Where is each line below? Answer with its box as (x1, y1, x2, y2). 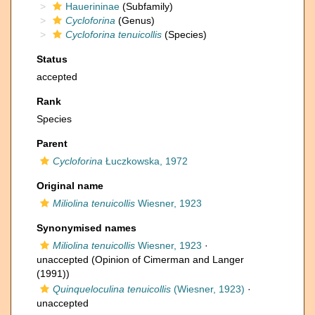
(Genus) (115, 15, 155, 26)
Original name (37, 180, 103, 191)
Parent (37, 138, 67, 149)
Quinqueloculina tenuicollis (53, 283, 171, 295)
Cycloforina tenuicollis (65, 29, 162, 40)
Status (37, 53, 67, 65)
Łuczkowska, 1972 (103, 155, 188, 167)
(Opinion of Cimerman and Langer (89, 254, 244, 265)
